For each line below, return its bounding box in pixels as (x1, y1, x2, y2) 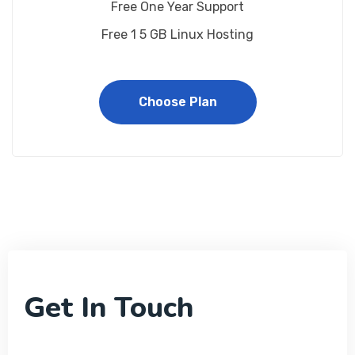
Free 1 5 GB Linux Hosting (101, 27, 254, 42)
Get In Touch (24, 288, 193, 327)
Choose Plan (138, 94, 217, 109)
